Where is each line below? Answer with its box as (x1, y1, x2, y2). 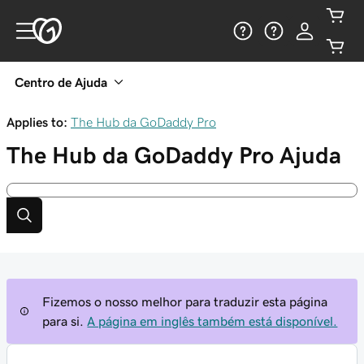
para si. (42, 314, 84, 327)
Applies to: (6, 115, 67, 128)
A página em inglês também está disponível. (87, 314, 338, 327)
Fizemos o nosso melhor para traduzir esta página (42, 295, 328, 308)
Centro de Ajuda (15, 76, 107, 89)
